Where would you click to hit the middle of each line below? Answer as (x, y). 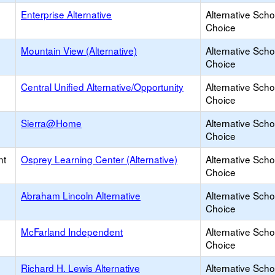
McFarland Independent (72, 231)
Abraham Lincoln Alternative (81, 195)
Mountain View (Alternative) (79, 50)
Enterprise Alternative (66, 14)
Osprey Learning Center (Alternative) (99, 159)
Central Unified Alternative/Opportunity (102, 87)
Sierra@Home (51, 123)
